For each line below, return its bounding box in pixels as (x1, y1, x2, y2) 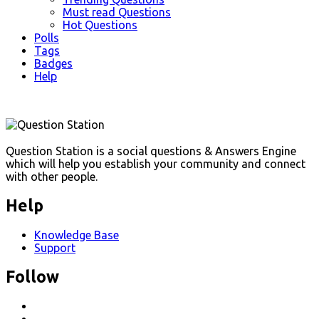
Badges (34, 56, 73, 70)
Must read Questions (63, 5, 171, 19)
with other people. (6, 170, 98, 183)
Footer (5, 117, 56, 135)
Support (34, 241, 75, 255)
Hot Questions (63, 18, 137, 31)
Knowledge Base (34, 229, 119, 242)
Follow (6, 268, 59, 286)
